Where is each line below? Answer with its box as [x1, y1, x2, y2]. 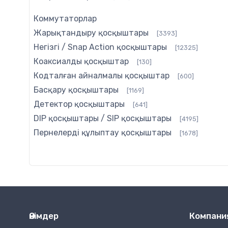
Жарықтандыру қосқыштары [34, 28, 149, 38]
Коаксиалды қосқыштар [34, 56, 129, 67]
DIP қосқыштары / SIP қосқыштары [34, 113, 172, 124]
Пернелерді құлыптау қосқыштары [34, 128, 172, 138]
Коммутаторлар [34, 14, 97, 24]
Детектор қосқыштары [34, 99, 125, 109]
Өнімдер [29, 211, 59, 221]
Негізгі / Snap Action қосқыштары [34, 42, 167, 52]
